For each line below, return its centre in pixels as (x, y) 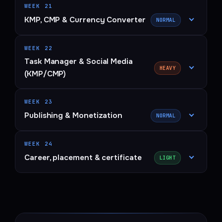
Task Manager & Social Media (79, 62)
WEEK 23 (38, 102)
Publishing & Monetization (74, 116)
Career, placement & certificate (83, 158)
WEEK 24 (38, 144)
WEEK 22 (38, 48)
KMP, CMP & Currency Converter (85, 20)
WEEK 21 (38, 6)
